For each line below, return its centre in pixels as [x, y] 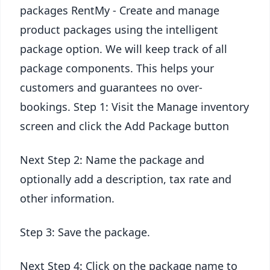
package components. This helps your [117, 68]
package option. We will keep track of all [124, 49]
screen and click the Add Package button [124, 126]
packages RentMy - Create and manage [120, 10]
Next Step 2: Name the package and [112, 160]
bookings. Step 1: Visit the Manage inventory [134, 107]
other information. [67, 198]
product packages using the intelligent [119, 30]
